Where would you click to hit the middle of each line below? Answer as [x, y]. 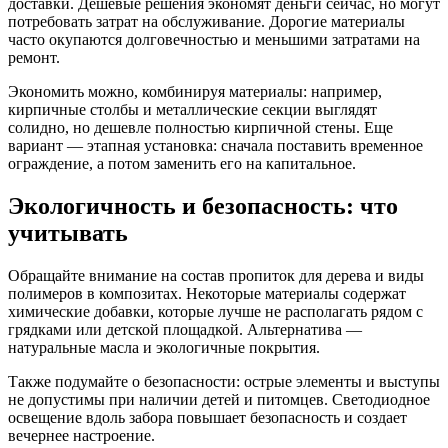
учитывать [68, 232]
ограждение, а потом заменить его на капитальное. [182, 163]
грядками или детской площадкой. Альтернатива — [185, 329]
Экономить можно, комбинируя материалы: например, [195, 91]
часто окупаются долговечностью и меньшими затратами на [214, 39]
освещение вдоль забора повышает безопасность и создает [207, 417]
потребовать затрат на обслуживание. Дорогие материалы [206, 21]
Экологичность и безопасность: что [203, 205]
